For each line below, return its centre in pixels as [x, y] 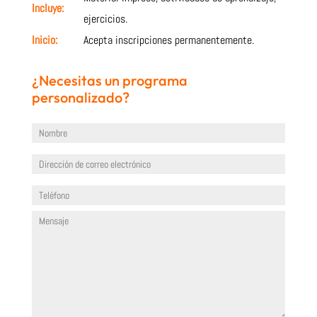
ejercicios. [105, 18]
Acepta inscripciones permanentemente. [168, 40]
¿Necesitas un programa [109, 80]
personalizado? [80, 97]
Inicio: [44, 40]
